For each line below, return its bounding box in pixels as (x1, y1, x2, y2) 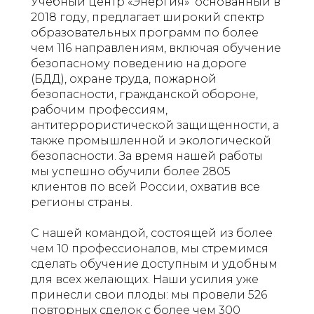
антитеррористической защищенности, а (31, 118, 279, 132)
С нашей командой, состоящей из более (31, 226, 273, 240)
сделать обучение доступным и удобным (31, 257, 278, 271)
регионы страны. (31, 195, 135, 209)
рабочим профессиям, (31, 102, 168, 116)
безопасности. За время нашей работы (31, 149, 263, 163)
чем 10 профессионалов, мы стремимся (31, 241, 268, 255)
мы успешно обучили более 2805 (31, 164, 231, 178)
